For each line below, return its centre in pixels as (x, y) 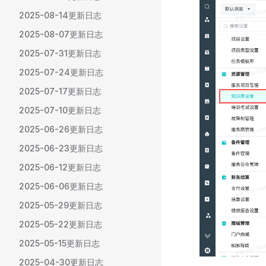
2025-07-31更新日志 (60, 53)
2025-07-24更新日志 (61, 72)
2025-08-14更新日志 (60, 15)
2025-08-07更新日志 (61, 34)
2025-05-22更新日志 (61, 224)
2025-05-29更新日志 (61, 205)
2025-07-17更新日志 (60, 91)
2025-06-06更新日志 (61, 186)
